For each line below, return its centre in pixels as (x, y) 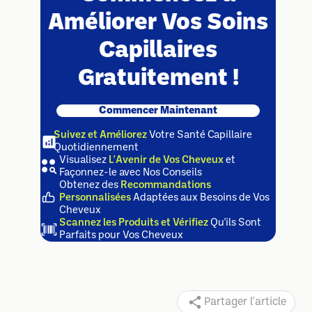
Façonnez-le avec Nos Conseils (131, 173)
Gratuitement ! (158, 79)
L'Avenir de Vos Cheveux (166, 161)
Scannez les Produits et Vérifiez (134, 223)
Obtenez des (89, 186)
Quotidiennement (96, 148)
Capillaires (158, 52)
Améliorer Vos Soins (158, 24)
